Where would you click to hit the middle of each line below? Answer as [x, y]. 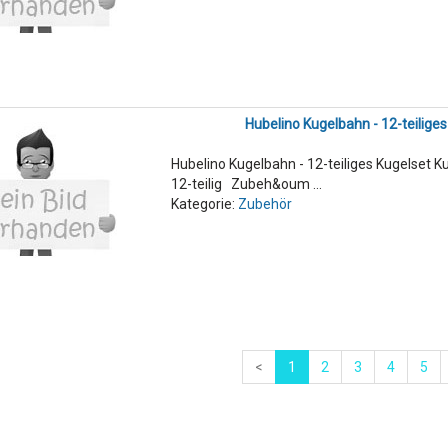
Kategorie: [204, 204]
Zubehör [264, 204]
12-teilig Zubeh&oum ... [246, 184]
